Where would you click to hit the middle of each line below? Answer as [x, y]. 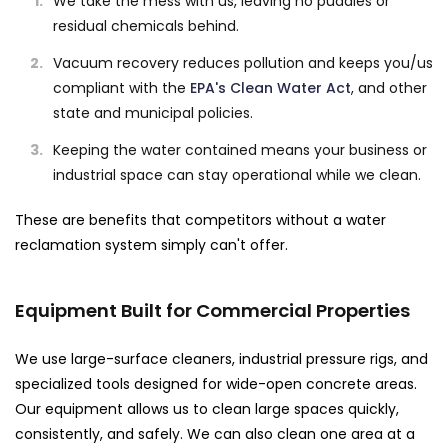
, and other [389, 87]
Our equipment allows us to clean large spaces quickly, [207, 408]
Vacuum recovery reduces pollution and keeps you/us [243, 62]
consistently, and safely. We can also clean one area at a [215, 433]
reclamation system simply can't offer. [151, 244]
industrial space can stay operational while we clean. [237, 174]
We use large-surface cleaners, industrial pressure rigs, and [221, 358]
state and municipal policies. [153, 112]
